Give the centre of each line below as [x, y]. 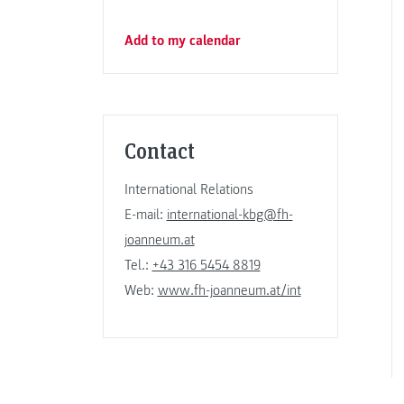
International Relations [188, 189]
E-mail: [145, 214]
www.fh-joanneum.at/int [229, 290]
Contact [159, 150]
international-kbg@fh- [230, 214]
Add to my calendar [182, 40]
